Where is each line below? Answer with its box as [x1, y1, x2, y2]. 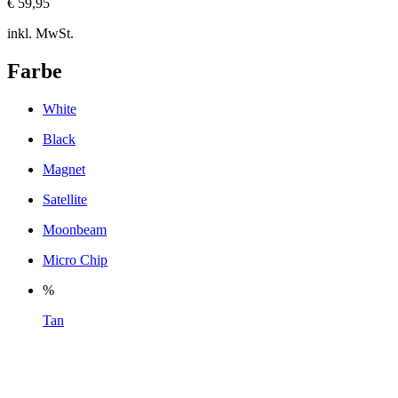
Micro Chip [43, 251, 107, 267]
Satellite [43, 191, 87, 207]
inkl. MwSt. [7, 25, 74, 41]
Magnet [43, 161, 85, 177]
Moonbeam [43, 221, 107, 237]
